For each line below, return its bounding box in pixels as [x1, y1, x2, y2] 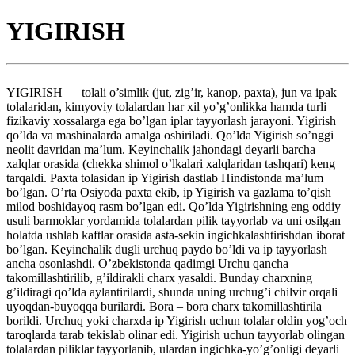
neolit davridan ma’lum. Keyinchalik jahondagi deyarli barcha [6, 142, 315, 156]
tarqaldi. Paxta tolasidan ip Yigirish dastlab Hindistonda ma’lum [6, 170, 323, 185]
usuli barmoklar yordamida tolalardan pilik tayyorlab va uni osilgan [6, 213, 341, 227]
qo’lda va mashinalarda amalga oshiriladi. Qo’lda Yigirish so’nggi [6, 128, 334, 142]
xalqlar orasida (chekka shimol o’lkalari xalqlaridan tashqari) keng [6, 156, 335, 170]
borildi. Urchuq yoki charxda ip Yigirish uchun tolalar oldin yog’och [6, 313, 347, 327]
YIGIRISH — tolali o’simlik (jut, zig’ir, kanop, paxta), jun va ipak [6, 85, 337, 99]
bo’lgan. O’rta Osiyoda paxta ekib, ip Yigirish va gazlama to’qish [6, 185, 331, 199]
